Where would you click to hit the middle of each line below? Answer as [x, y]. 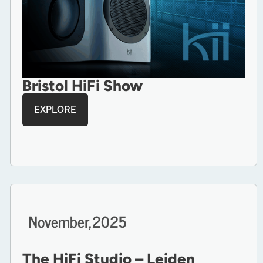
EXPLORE [55, 110]
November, [60, 221]
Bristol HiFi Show [82, 86]
